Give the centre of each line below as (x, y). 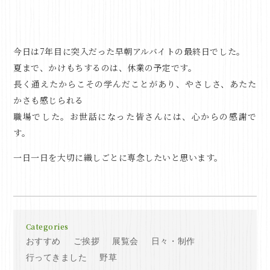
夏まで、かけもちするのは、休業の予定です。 (105, 67)
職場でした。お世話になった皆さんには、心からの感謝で (135, 116)
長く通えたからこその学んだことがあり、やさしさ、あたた (135, 83)
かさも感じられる (49, 100)
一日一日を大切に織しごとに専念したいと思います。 (118, 157)
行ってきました (56, 258)
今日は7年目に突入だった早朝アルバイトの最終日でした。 (129, 51)
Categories (47, 226)
